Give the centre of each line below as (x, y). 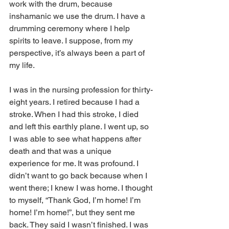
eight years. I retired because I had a (75, 102)
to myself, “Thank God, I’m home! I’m (76, 200)
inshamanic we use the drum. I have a (78, 16)
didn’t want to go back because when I (79, 175)
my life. (23, 65)
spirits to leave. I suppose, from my (72, 40)
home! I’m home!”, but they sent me (73, 212)
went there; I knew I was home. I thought (82, 188)
